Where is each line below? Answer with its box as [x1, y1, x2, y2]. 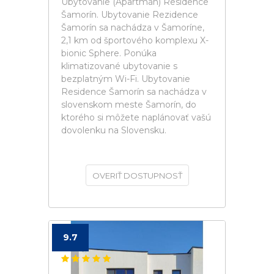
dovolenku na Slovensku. [61, 125, 166, 136]
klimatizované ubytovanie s [61, 61, 177, 72]
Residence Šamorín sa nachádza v [61, 86, 207, 97]
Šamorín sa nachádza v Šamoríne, [61, 22, 204, 33]
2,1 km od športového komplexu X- [61, 35, 209, 46]
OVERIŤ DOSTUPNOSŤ [92, 171, 182, 180]
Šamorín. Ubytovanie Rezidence [61, 9, 198, 20]
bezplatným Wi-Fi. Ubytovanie [61, 73, 190, 84]
